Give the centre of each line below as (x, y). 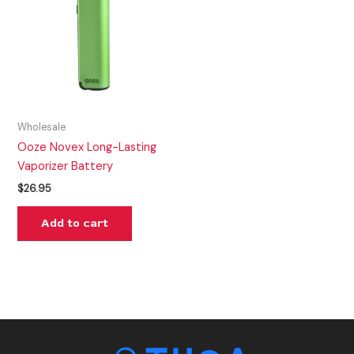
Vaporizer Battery (66, 166)
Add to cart (75, 223)
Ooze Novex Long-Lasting (87, 147)
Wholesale (42, 127)
